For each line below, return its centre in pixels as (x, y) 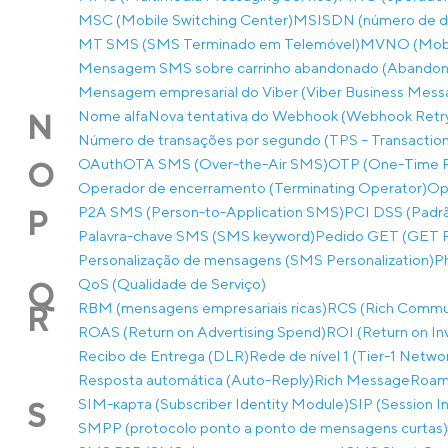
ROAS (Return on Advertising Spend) (202, 331)
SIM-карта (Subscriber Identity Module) (213, 403)
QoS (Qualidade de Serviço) (172, 283)
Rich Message (362, 379)
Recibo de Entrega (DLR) (163, 355)
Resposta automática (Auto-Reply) (196, 379)
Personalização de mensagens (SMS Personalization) (256, 259)
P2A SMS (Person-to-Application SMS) (211, 211)
